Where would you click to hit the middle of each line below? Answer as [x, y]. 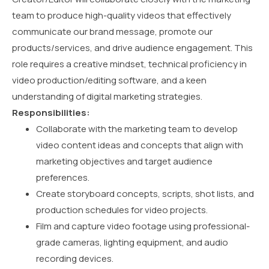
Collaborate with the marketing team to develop [137, 129]
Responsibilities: [51, 113]
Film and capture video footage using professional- [143, 226]
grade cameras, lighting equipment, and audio [132, 243]
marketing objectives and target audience [124, 162]
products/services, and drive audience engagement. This [132, 48]
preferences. [63, 178]
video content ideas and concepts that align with [140, 145]
